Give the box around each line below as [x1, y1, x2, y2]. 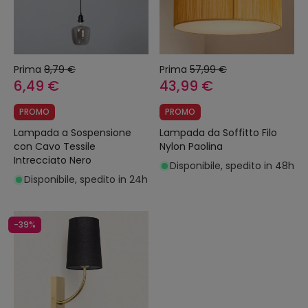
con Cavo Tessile [14, 140, 96, 154]
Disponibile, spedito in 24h [24, 173, 148, 187]
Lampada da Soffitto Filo [159, 126, 277, 140]
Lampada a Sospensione [14, 126, 131, 140]
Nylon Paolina [159, 140, 223, 154]
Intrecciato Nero [14, 153, 91, 168]
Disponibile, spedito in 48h [170, 159, 294, 173]
